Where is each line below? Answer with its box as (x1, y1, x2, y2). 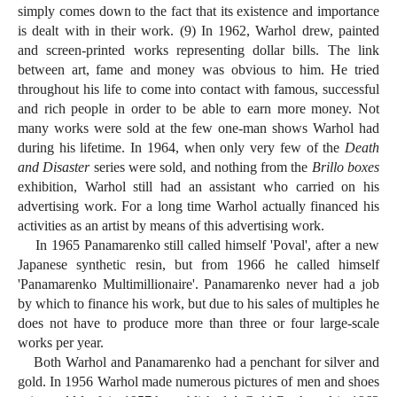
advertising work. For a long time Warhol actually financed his (18, 198, 379, 214)
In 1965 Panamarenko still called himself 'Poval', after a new (18, 237, 379, 253)
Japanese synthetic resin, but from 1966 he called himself (18, 257, 379, 273)
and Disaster (18, 160, 90, 175)
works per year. (18, 335, 104, 351)
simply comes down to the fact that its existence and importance (18, 4, 379, 19)
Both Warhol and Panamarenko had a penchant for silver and (18, 354, 379, 370)
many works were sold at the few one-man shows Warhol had (18, 121, 379, 136)
